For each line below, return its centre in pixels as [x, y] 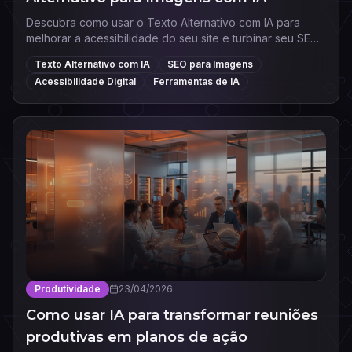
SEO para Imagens [210, 64]
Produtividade [68, 289]
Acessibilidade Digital [85, 81]
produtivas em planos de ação [137, 337]
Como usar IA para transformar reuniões [172, 315]
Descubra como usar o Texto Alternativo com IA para [163, 22]
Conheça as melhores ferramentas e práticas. [143, 54]
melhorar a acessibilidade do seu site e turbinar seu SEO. [173, 38]
